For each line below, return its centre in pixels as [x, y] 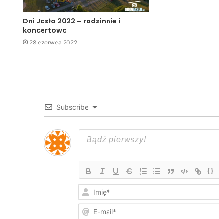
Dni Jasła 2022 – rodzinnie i [72, 21]
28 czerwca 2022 [53, 42]
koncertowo [45, 30]
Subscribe [72, 107]
